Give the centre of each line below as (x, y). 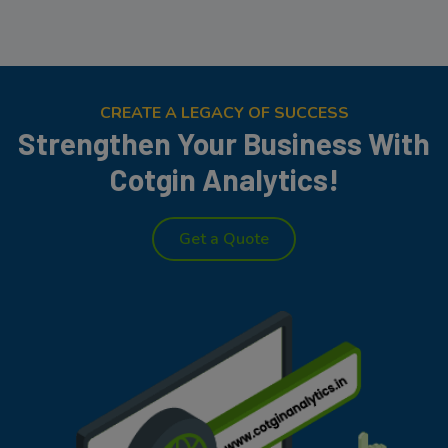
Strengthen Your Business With (224, 142)
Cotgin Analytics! (224, 178)
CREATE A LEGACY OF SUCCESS (224, 112)
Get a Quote (224, 238)
